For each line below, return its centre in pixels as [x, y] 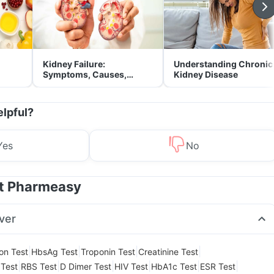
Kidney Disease [206, 74]
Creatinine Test [168, 251]
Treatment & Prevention [92, 85]
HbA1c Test [174, 266]
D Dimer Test [86, 266]
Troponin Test [108, 251]
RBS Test [39, 266]
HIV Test [131, 266]
